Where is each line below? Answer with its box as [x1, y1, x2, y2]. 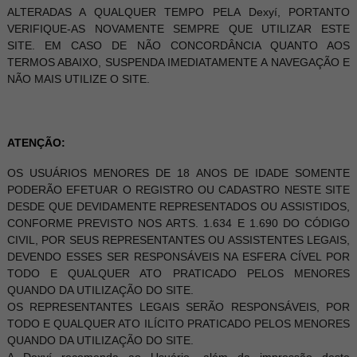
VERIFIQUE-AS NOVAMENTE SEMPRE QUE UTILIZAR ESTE [6, 22, 351, 35]
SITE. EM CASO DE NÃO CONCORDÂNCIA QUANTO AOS [6, 39, 351, 52]
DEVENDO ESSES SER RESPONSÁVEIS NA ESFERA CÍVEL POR [6, 250, 351, 263]
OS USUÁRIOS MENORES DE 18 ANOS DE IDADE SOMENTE [6, 167, 351, 179]
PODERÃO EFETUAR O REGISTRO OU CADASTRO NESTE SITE [6, 183, 351, 196]
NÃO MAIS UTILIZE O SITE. [6, 73, 150, 85]
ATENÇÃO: [6, 136, 65, 149]
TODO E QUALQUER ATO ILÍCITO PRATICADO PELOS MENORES [6, 317, 351, 330]
